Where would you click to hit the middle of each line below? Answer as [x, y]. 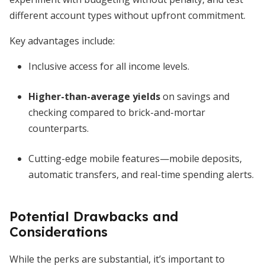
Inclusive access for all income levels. [109, 66]
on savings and [195, 96]
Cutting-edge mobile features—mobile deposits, [135, 159]
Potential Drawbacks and [94, 216]
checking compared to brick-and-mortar [117, 112]
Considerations [59, 232]
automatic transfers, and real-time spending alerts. [141, 174]
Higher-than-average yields [94, 96]
